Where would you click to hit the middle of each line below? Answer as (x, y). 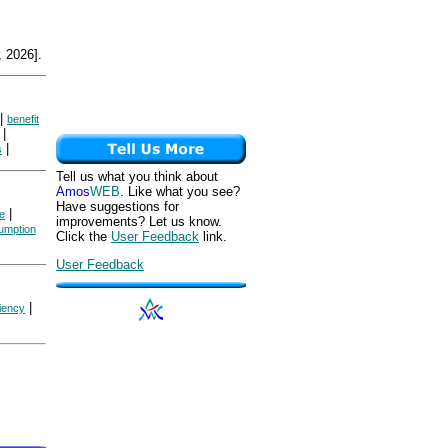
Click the (83, 236)
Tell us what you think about (137, 176)
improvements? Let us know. (139, 221)
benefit (23, 119)
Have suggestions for (117, 206)
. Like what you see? (180, 191)
